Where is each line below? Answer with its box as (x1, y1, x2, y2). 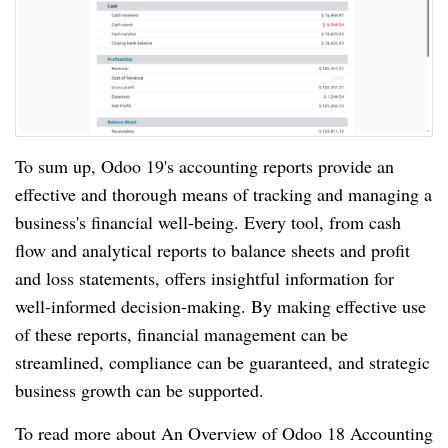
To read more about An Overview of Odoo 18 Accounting (15, 420, 433, 445)
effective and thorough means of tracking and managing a (15, 181, 432, 206)
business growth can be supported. (15, 377, 264, 402)
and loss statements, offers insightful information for (15, 265, 394, 290)
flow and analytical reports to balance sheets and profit (15, 237, 410, 262)
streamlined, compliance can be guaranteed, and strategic (15, 349, 430, 374)
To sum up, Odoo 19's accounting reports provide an (15, 153, 394, 178)
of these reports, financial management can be (15, 321, 348, 346)
